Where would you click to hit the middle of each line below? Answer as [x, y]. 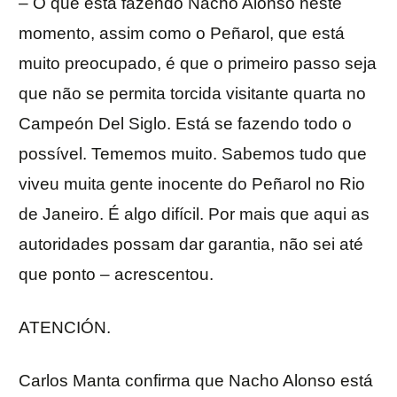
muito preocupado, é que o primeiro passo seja [198, 64]
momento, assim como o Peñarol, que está [182, 34]
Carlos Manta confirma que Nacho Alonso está [196, 381]
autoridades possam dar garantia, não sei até [191, 245]
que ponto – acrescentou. [116, 275]
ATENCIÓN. [65, 328]
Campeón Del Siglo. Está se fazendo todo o [185, 124]
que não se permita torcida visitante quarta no [192, 94]
